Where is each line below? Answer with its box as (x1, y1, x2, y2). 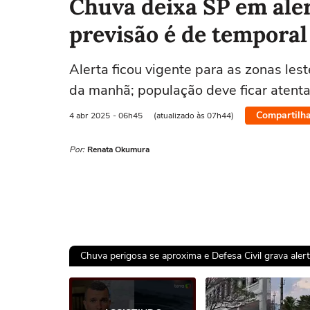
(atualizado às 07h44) (154, 109, 234, 121)
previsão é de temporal (69, 20, 307, 48)
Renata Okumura (87, 144, 149, 155)
